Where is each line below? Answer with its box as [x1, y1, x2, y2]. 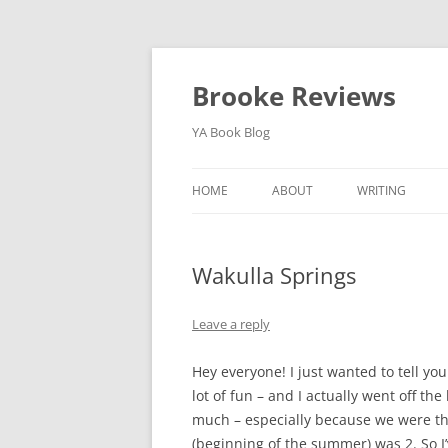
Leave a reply [192, 315, 270, 333]
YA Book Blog [192, 123, 270, 141]
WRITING [357, 182, 406, 199]
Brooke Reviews [192, 78, 396, 114]
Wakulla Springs [192, 260, 356, 290]
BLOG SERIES [282, 225, 349, 240]
